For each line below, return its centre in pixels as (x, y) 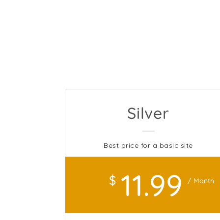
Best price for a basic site (148, 145)
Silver (148, 113)
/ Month (201, 181)
